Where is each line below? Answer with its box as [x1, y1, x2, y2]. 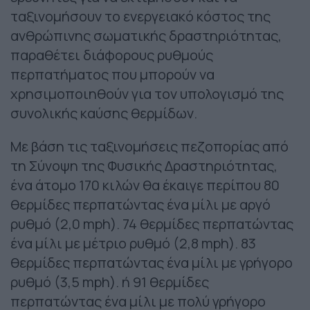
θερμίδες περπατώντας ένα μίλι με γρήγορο [10, 253, 293, 273]
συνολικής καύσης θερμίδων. [10, 104, 197, 123]
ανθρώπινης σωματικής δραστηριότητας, [10, 26, 282, 46]
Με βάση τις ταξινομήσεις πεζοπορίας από [10, 137, 289, 156]
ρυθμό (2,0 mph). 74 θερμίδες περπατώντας [10, 215, 293, 234]
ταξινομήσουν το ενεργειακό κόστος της [10, 7, 271, 26]
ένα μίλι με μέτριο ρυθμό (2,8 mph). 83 [10, 234, 256, 253]
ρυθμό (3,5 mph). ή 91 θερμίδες [10, 273, 209, 292]
